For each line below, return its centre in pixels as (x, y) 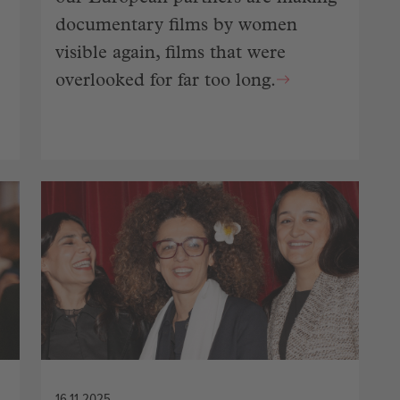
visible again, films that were (171, 54)
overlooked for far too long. (166, 82)
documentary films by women (176, 26)
